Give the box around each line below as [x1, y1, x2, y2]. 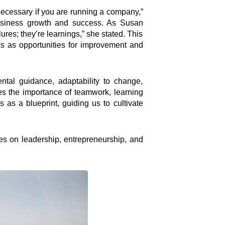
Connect [57, 135, 109, 150]
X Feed [57, 201, 84, 209]
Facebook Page [57, 168, 117, 176]
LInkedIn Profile [57, 212, 117, 220]
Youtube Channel [57, 190, 124, 198]
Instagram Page [57, 179, 117, 187]
